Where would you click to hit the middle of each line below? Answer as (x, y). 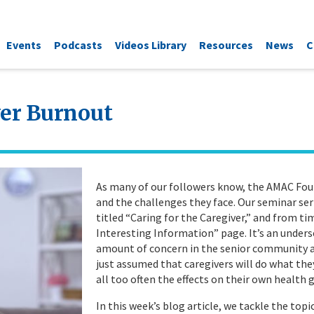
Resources (226, 45)
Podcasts (78, 45)
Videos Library (151, 45)
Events (24, 45)
